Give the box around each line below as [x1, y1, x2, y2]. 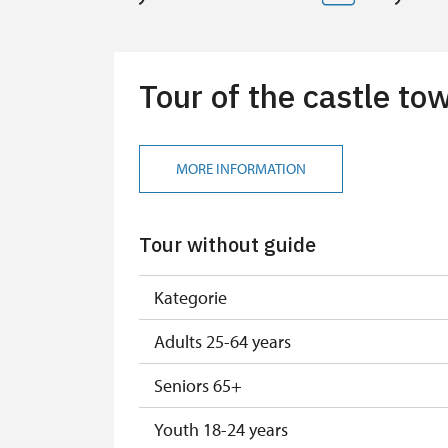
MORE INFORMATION [176, 159, 306, 178]
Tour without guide [139, 231, 316, 258]
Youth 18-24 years [154, 417, 288, 441]
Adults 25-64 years [154, 329, 291, 353]
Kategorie [154, 285, 227, 309]
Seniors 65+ [154, 373, 242, 397]
